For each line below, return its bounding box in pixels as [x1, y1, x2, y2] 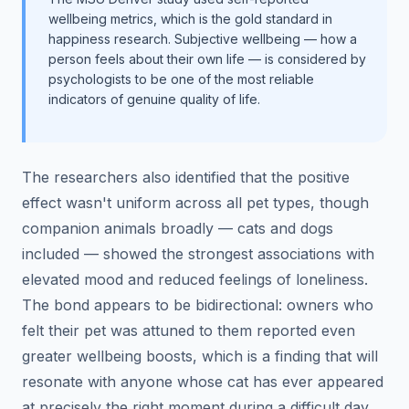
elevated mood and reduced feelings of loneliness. [22, 269, 368, 288]
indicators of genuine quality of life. [48, 90, 260, 107]
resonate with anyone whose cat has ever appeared [22, 372, 383, 391]
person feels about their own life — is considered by [48, 50, 366, 67]
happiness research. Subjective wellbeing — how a [48, 30, 357, 47]
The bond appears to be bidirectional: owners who [22, 295, 373, 314]
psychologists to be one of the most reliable [48, 70, 314, 87]
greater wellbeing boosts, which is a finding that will [22, 346, 378, 365]
